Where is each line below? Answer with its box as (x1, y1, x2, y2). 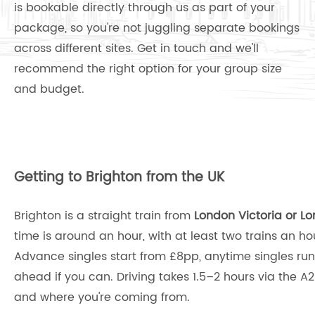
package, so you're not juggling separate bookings (14, 19, 300, 38)
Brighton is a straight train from (14, 207, 194, 226)
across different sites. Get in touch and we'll (14, 39, 259, 58)
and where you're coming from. (14, 288, 190, 307)
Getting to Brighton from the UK (14, 167, 224, 189)
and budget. (14, 80, 84, 99)
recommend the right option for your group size (14, 60, 282, 79)
